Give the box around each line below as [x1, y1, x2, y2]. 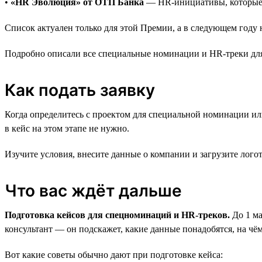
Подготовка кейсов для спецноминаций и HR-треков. [5, 209, 230, 220]
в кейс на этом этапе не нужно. [5, 123, 129, 133]
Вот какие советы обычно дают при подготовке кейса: [5, 249, 223, 260]
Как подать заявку [5, 80, 155, 100]
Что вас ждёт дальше [5, 180, 182, 201]
